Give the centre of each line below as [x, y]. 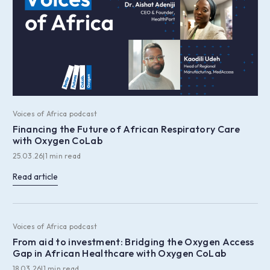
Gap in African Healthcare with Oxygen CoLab [119, 253]
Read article [35, 177]
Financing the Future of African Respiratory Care [126, 129]
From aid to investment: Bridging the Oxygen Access [133, 242]
